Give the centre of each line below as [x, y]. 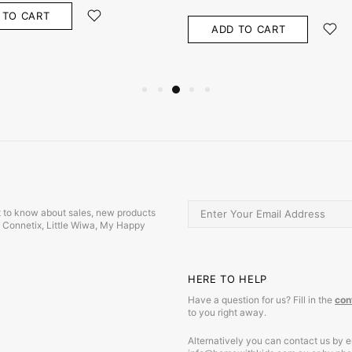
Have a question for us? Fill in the [261, 299]
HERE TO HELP [227, 279]
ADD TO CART [249, 29]
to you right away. [227, 312]
